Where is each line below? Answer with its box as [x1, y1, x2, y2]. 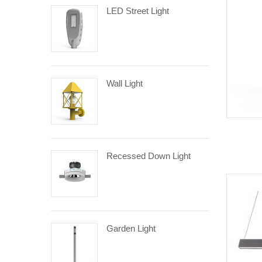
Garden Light [106, 223, 156, 233]
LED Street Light [106, 6, 169, 16]
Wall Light [106, 78, 143, 88]
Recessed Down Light [106, 151, 191, 161]
